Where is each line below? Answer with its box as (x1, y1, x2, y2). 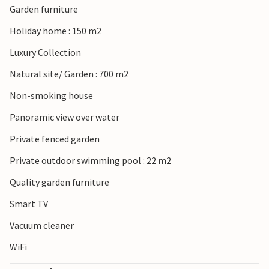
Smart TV (10, 198, 48, 210)
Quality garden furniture (10, 176, 109, 189)
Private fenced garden (10, 133, 100, 145)
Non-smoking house (10, 89, 93, 102)
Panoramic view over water (10, 111, 119, 124)
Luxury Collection (10, 46, 81, 59)
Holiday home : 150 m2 (10, 25, 101, 37)
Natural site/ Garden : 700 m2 (10, 68, 128, 80)
